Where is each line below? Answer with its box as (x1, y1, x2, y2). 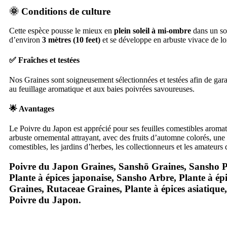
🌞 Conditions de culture (9, 6, 110, 17)
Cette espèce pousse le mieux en (9, 26, 114, 35)
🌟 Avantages (9, 104, 54, 113)
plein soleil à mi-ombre (114, 26, 191, 35)
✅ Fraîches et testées (9, 55, 80, 64)
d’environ (9, 35, 42, 45)
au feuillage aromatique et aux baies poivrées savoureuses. (9, 84, 195, 93)
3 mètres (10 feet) (42, 35, 100, 45)
